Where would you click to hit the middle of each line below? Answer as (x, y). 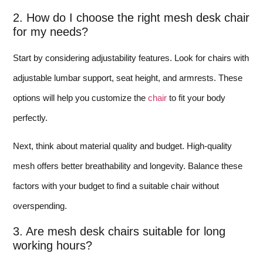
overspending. (40, 205)
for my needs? (50, 31)
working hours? (53, 246)
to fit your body (196, 97)
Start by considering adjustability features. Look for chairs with (131, 58)
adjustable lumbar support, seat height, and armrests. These (128, 77)
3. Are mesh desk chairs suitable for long (119, 232)
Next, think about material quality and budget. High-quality (122, 146)
